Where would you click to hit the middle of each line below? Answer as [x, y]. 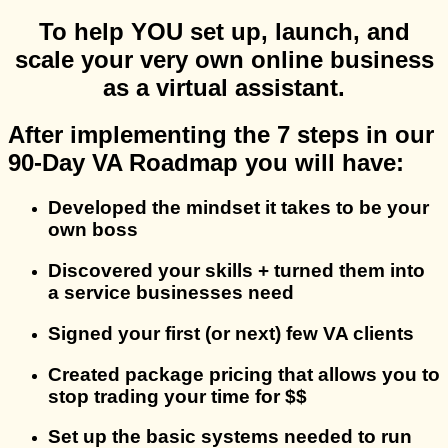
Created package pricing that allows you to [244, 374]
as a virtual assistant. [224, 87]
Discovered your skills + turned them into [236, 271]
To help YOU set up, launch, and [224, 31]
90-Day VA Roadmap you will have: [206, 163]
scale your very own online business [224, 59]
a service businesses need [171, 293]
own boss [93, 230]
